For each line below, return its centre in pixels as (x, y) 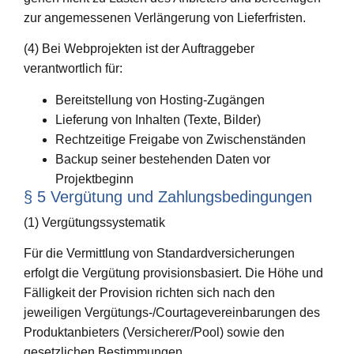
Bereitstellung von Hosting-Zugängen (160, 100)
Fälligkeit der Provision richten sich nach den (149, 293)
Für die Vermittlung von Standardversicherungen (159, 254)
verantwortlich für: (73, 69)
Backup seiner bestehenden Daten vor (163, 159)
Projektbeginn (94, 179)
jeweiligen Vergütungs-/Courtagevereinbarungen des (172, 313)
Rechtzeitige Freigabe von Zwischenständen (181, 139)
